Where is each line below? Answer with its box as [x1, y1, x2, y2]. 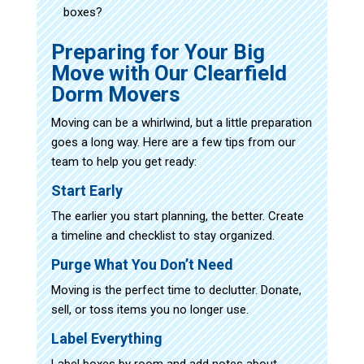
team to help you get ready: [50, 154, 197, 169]
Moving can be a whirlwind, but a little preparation [50, 115, 312, 130]
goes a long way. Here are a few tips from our [50, 134, 296, 149]
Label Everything [50, 329, 162, 347]
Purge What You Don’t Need [50, 255, 233, 273]
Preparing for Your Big [50, 39, 265, 64]
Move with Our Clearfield [50, 60, 287, 85]
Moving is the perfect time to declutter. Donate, [50, 282, 301, 297]
